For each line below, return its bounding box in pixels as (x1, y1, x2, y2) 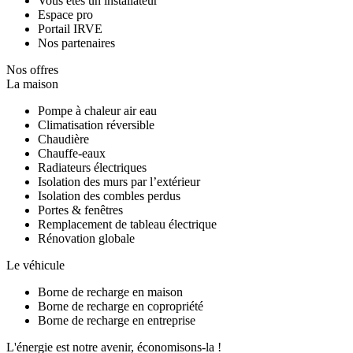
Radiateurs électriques (38, 161, 147, 175)
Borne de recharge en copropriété (38, 299, 203, 314)
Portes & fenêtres (38, 203, 123, 217)
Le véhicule (6, 258, 65, 273)
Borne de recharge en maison (38, 285, 183, 299)
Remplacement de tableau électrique (38, 217, 217, 232)
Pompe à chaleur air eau (38, 104, 157, 118)
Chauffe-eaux (38, 147, 106, 161)
